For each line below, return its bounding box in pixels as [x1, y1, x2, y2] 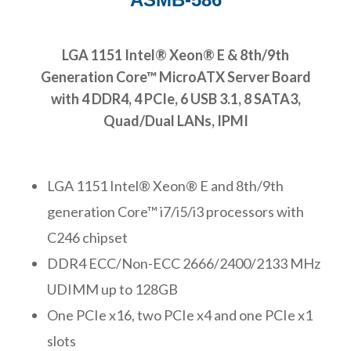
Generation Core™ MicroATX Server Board [40, 67, 311, 85]
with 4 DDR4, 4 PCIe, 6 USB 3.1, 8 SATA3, [50, 89, 301, 107]
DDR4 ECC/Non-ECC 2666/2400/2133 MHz [47, 254, 320, 272]
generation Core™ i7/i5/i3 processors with [47, 202, 304, 220]
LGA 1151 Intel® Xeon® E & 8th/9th [62, 45, 289, 63]
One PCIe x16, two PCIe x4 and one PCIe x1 [47, 306, 313, 324]
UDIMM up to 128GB [47, 280, 178, 298]
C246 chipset [47, 228, 128, 246]
